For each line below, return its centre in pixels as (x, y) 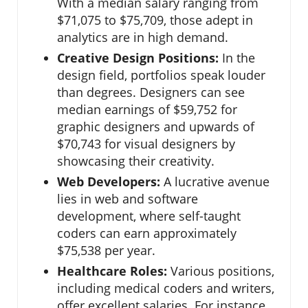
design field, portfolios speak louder (161, 75)
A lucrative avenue (215, 181)
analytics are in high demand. (143, 37)
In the (237, 57)
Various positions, (221, 271)
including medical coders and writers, (166, 288)
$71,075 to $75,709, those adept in (155, 20)
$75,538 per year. (106, 250)
